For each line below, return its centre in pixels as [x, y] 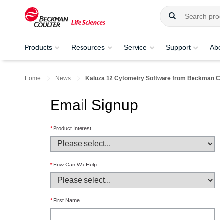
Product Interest [72, 128]
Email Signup [94, 105]
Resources [88, 47]
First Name [66, 201]
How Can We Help [75, 164]
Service [135, 47]
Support [178, 47]
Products [38, 47]
